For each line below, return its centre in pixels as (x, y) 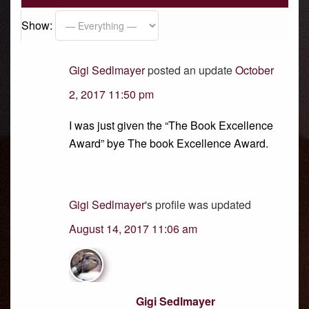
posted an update (190, 70)
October (255, 70)
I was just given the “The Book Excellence (171, 125)
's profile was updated (198, 205)
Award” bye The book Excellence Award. (169, 143)
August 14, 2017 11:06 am (133, 229)
